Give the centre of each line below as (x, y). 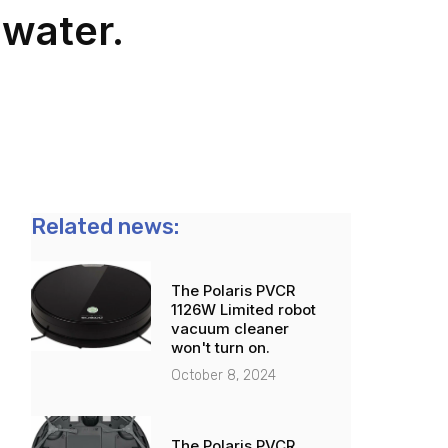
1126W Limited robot (243, 310)
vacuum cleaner (229, 329)
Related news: (104, 227)
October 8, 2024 (223, 376)
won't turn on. (220, 348)
